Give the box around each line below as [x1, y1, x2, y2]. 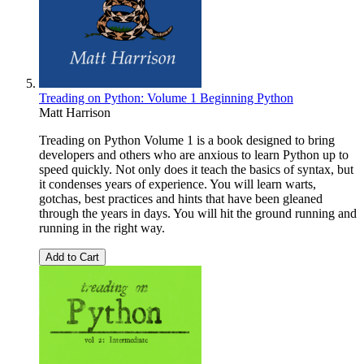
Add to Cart [45, 251, 99, 264]
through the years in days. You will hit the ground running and [39, 206, 357, 221]
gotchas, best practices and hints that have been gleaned [39, 192, 323, 206]
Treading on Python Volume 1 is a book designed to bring [39, 133, 335, 148]
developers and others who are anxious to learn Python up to [39, 148, 349, 162]
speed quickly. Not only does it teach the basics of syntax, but [39, 162, 353, 177]
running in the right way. [39, 221, 165, 236]
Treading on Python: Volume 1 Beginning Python [39, 91, 293, 106]
